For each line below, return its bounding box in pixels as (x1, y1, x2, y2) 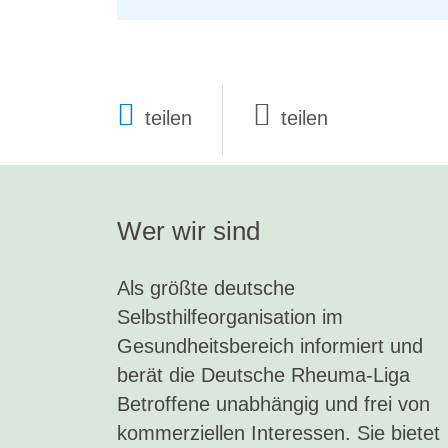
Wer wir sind (117, 216, 260, 247)
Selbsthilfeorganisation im (117, 306, 343, 329)
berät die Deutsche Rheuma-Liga (117, 364, 410, 387)
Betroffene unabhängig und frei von (117, 393, 430, 416)
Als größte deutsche (117, 277, 295, 300)
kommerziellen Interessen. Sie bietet (117, 422, 440, 445)
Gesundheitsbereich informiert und (117, 335, 423, 358)
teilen (145, 107, 192, 130)
